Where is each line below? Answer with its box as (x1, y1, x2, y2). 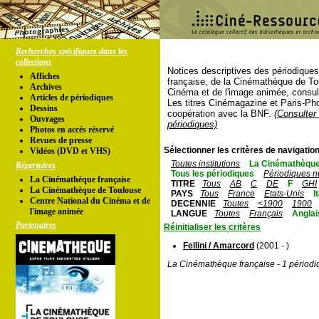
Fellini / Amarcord (183, 241, 254, 251)
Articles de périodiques (30, 93, 113, 103)
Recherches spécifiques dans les (16, 46, 127, 56)
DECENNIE (171, 199, 216, 209)
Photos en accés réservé (30, 125, 114, 135)
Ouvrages (30, 114, 65, 124)
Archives (30, 82, 62, 92)
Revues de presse (30, 135, 92, 145)
